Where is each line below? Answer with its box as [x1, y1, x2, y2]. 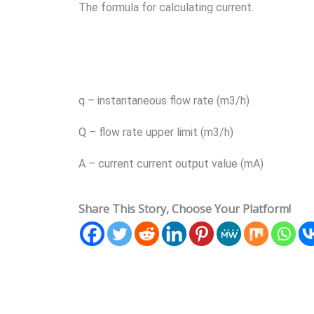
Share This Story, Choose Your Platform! [78, 201, 291, 217]
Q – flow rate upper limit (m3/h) [78, 125, 233, 139]
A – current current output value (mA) [78, 157, 264, 170]
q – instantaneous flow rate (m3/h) [78, 94, 250, 107]
